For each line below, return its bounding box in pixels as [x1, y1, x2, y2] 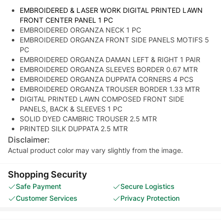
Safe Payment [16, 182, 61, 190]
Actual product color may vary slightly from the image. [8, 146, 183, 154]
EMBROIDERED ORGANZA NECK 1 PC [20, 25, 141, 34]
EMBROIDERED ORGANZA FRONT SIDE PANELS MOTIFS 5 [20, 35, 209, 44]
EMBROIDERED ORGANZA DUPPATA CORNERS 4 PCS [20, 74, 193, 83]
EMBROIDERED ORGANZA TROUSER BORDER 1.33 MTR [20, 84, 200, 93]
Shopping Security [8, 169, 87, 180]
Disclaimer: [8, 134, 50, 145]
